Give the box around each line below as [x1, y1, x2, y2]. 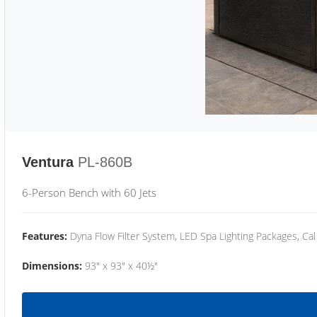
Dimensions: [22, 259, 82, 272]
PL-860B [78, 154, 132, 170]
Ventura [22, 154, 74, 170]
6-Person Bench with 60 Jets [22, 185, 156, 200]
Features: [22, 229, 67, 243]
